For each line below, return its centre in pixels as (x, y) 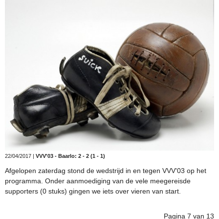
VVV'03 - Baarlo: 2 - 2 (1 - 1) (70, 156)
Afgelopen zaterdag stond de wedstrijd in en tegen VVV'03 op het (106, 171)
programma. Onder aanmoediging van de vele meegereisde (98, 181)
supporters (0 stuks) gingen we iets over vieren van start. (93, 191)
